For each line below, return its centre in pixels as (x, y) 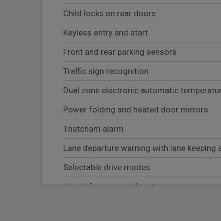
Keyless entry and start (106, 33)
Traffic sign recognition (106, 71)
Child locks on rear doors (110, 14)
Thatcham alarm (93, 129)
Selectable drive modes (107, 167)
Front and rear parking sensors (120, 52)
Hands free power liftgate (111, 187)
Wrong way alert (93, 206)
